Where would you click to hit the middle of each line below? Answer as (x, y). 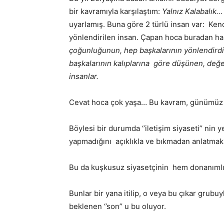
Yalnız (172, 11)
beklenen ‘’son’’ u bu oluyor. (117, 206)
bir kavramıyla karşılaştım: (115, 11)
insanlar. (84, 76)
